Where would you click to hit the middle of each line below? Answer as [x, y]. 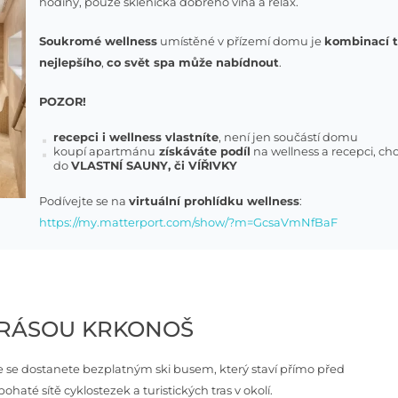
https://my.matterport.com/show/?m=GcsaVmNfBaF [189, 223]
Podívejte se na [84, 201]
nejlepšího [71, 63]
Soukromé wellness [99, 41]
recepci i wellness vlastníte [136, 137]
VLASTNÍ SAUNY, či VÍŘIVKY [155, 166]
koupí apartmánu [105, 151]
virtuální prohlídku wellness [215, 201]
